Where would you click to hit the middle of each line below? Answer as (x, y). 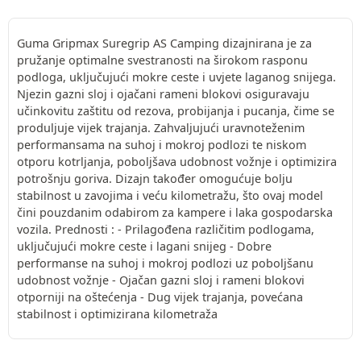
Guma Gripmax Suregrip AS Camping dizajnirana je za (164, 43)
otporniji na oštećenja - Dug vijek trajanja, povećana (160, 297)
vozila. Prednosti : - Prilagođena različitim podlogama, (166, 229)
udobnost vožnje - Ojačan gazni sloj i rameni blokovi (161, 280)
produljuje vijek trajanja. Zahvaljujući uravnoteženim (161, 127)
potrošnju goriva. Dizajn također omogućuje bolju (155, 178)
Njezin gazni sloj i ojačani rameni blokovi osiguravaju (163, 93)
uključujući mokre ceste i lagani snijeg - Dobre (144, 246)
